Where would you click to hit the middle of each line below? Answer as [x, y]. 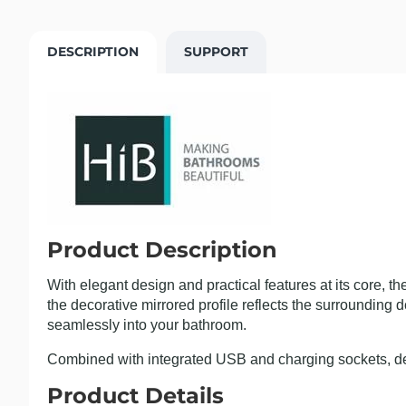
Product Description [162, 249]
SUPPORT [216, 51]
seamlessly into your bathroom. [147, 324]
